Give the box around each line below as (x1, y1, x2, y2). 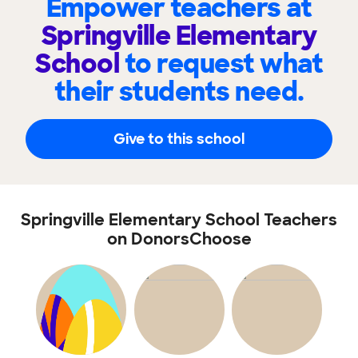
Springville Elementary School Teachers (21, 209, 337, 230)
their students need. (54, 75, 304, 109)
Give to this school (113, 129, 245, 149)
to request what (124, 47, 323, 81)
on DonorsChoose (106, 229, 252, 249)
